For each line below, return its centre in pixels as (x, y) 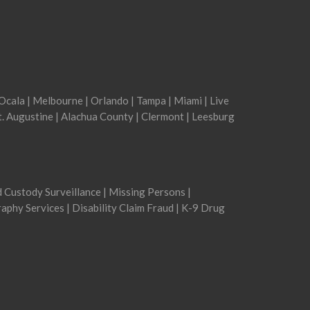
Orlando (110, 100)
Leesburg (213, 116)
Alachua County (97, 116)
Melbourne (58, 100)
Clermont (163, 116)
